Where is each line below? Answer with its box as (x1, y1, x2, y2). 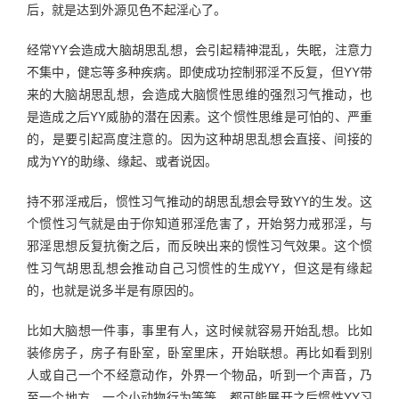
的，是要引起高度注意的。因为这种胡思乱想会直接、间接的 (27, 131, 372, 146)
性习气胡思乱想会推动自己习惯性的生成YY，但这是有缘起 (27, 260, 372, 275)
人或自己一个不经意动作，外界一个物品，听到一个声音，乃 (27, 367, 372, 382)
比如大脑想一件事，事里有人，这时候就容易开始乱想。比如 (27, 322, 372, 338)
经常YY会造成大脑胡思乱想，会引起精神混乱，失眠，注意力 (27, 42, 372, 57)
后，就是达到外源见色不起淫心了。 (27, 2, 226, 17)
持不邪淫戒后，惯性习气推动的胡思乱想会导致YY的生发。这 (27, 193, 372, 208)
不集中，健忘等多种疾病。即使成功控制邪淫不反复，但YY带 (27, 64, 372, 79)
